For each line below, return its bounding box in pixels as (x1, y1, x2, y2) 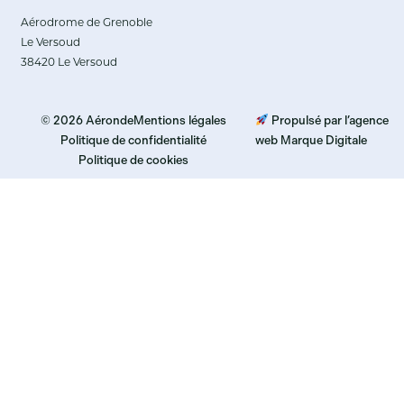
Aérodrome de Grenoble (21, 18, 153, 30)
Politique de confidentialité (60, 133, 207, 147)
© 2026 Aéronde (41, 113, 134, 127)
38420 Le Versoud (21, 58, 118, 69)
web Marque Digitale (255, 133, 368, 147)
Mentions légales (133, 113, 227, 127)
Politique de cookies (78, 152, 189, 167)
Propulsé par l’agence (269, 113, 390, 127)
